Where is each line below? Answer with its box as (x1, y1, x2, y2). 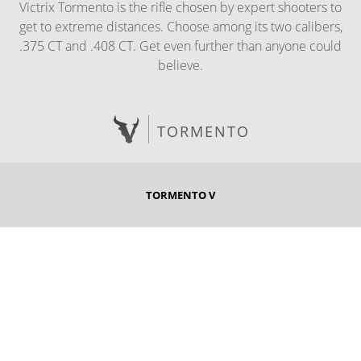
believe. (158, 56, 203, 74)
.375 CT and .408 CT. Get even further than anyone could (19, 37, 342, 55)
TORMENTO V (145, 188, 215, 202)
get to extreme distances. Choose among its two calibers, (19, 18, 342, 35)
